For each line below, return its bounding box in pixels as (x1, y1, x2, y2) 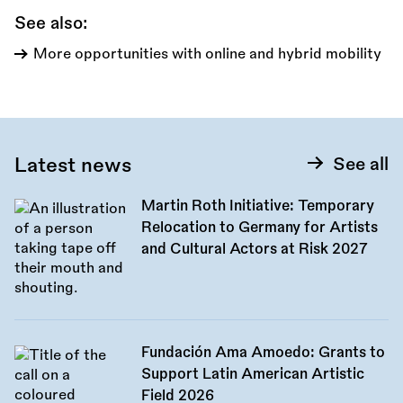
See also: (14, 15, 87, 32)
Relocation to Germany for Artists (140, 220, 378, 236)
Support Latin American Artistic (140, 367, 364, 382)
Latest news (14, 156, 131, 176)
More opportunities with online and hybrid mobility (33, 47, 381, 62)
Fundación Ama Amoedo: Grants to (140, 345, 385, 361)
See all (333, 156, 389, 174)
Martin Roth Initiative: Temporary (140, 199, 374, 214)
